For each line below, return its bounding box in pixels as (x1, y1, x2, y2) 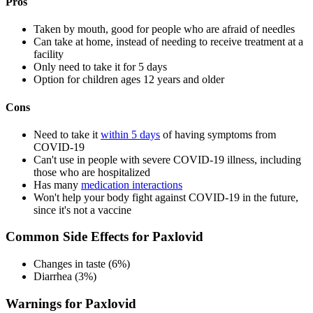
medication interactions (81, 178, 182, 191)
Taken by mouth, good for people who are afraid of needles (34, 23, 295, 36)
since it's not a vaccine (34, 203, 131, 216)
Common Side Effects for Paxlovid (6, 229, 203, 245)
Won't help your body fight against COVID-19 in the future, (34, 191, 298, 203)
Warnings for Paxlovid (6, 296, 136, 311)
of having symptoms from (160, 128, 276, 140)
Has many (34, 178, 81, 191)
